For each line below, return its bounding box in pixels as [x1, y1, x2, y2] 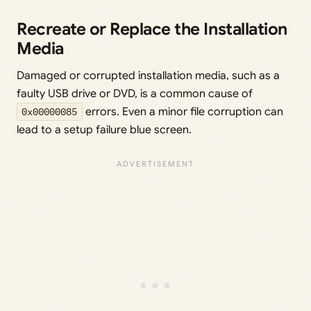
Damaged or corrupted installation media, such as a [17, 69, 280, 83]
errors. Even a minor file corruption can [82, 105, 283, 119]
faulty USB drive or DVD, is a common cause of [17, 87, 253, 101]
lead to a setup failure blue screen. [17, 123, 192, 137]
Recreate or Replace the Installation [17, 19, 287, 40]
